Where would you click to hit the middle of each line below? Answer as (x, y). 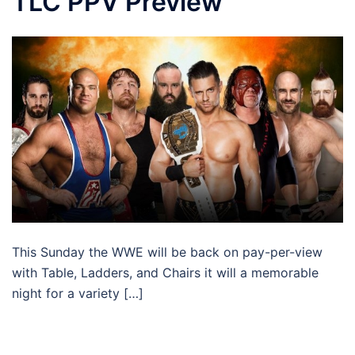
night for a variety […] (78, 294)
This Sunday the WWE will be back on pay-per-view (167, 252)
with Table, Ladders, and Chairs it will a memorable (165, 273)
